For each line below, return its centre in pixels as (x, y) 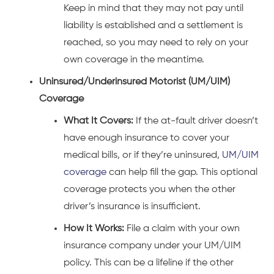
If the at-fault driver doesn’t (196, 121)
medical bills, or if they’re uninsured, (143, 155)
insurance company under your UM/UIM (152, 246)
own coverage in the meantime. (134, 60)
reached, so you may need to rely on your (156, 43)
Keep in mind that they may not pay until (154, 8)
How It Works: (94, 228)
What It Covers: (98, 121)
